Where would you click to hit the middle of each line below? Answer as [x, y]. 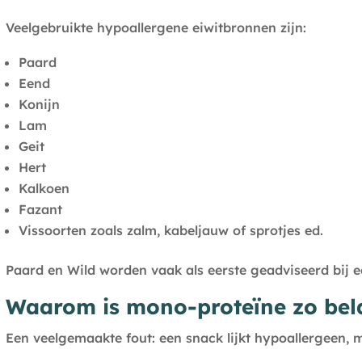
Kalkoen [44, 189]
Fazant [40, 210]
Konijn [39, 105]
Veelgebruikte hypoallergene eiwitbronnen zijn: [156, 28]
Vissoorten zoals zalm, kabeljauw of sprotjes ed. [170, 231]
